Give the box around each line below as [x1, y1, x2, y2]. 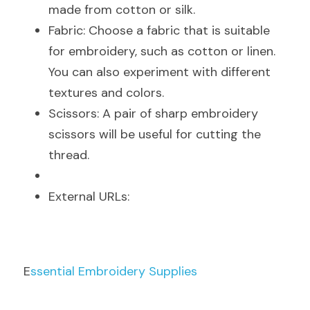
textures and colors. [48, 84, 164, 101]
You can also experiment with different [48, 64, 271, 80]
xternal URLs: [55, 188, 129, 205]
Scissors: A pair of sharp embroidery [48, 105, 258, 122]
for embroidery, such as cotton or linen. [48, 43, 275, 60]
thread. [48, 147, 89, 163]
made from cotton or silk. [48, 1, 195, 18]
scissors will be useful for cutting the [48, 126, 261, 143]
